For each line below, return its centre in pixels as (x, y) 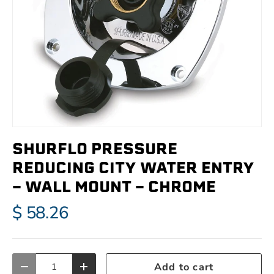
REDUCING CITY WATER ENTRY (133, 167)
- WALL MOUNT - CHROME (114, 186)
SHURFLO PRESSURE (95, 148)
